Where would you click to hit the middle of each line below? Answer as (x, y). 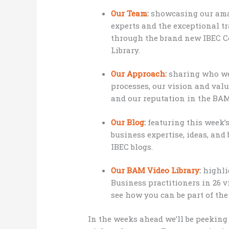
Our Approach (138, 74)
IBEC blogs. (132, 146)
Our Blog (128, 122)
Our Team (129, 13)
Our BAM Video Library (155, 170)
